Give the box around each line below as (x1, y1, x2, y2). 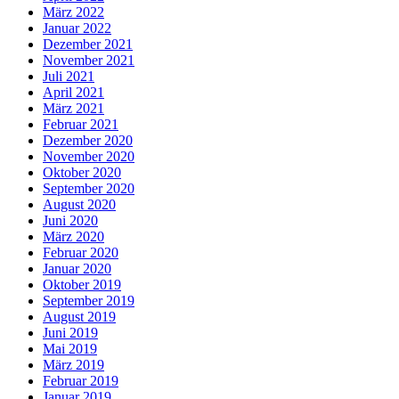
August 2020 (43, 197, 116, 212)
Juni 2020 (43, 213, 98, 228)
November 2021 (43, 53, 134, 68)
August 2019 (43, 309, 116, 324)
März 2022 (43, 4, 104, 20)
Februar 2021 (43, 117, 118, 132)
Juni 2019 (43, 325, 98, 340)
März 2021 (43, 101, 104, 116)
